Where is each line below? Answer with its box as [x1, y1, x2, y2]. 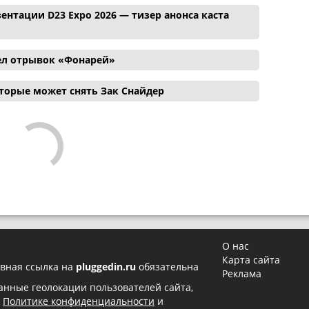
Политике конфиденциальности [3, 294, 154, 308]
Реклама [222, 266, 262, 280]
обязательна [136, 259, 199, 273]
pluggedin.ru [76, 259, 136, 273]
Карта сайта [222, 252, 281, 266]
